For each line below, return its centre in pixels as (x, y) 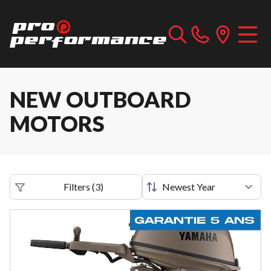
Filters (77, 187)
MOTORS (57, 123)
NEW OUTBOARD (100, 99)
